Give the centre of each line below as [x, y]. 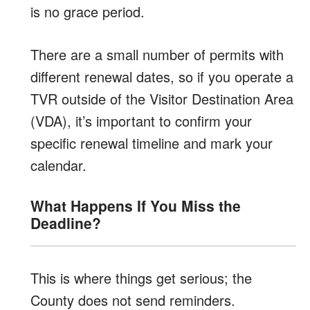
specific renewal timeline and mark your [152, 143]
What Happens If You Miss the [136, 206]
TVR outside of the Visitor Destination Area [162, 99]
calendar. [58, 165]
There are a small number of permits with [157, 54]
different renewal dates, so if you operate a [162, 76]
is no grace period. [88, 11]
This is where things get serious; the [141, 278]
